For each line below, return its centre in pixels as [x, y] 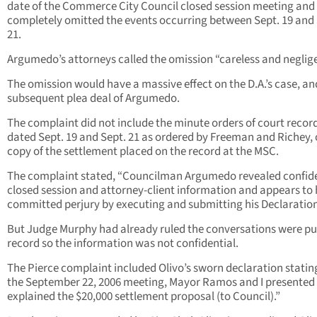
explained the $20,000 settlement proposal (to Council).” [144, 297]
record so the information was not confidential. [123, 244]
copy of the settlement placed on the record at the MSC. [143, 152]
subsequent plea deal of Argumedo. [93, 99]
